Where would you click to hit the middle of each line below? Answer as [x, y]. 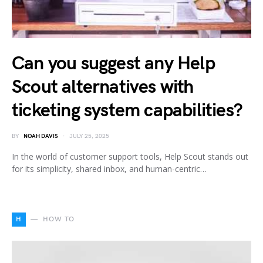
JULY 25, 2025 [89, 136]
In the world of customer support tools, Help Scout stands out [130, 156]
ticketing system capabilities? [127, 110]
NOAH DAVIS [41, 136]
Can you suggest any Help [113, 63]
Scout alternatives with [103, 87]
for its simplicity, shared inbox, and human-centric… [109, 168]
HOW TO [59, 219]
